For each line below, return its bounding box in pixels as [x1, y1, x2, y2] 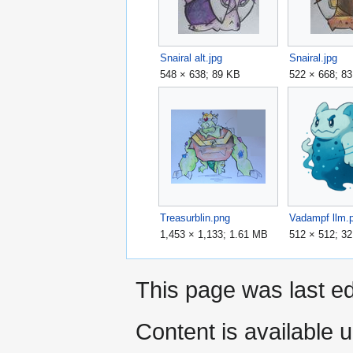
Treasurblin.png [160, 212, 231, 225]
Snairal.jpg [289, 52, 338, 65]
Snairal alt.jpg [160, 52, 223, 65]
